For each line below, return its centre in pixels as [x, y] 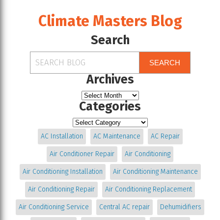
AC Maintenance [117, 137]
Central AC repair [124, 207]
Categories [110, 107]
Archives [110, 80]
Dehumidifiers [181, 207]
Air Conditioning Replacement [149, 190]
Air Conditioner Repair [82, 154]
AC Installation [62, 137]
